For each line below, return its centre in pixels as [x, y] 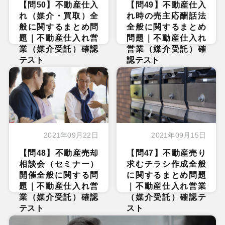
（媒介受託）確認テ [166, 197]
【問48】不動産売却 [59, 153]
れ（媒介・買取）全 [59, 16]
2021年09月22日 [71, 135]
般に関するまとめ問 [59, 27]
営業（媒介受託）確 [166, 49]
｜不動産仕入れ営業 [166, 186]
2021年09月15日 [179, 135]
